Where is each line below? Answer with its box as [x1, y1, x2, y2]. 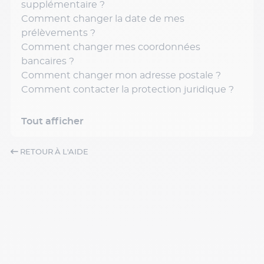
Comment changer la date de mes [21, 14, 184, 24]
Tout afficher [21, 117, 84, 126]
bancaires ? [21, 57, 74, 66]
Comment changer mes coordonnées [21, 42, 200, 52]
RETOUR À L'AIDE [18, 148, 88, 156]
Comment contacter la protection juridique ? [21, 85, 234, 94]
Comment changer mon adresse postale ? [21, 71, 221, 80]
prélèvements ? [21, 28, 95, 38]
